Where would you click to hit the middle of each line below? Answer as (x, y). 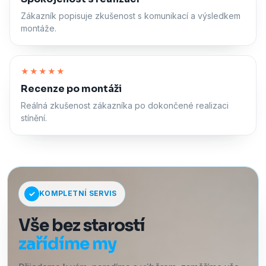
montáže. (39, 28)
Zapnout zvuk (215, 37)
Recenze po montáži (71, 88)
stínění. (34, 118)
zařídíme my (68, 243)
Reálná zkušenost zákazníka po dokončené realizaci (125, 105)
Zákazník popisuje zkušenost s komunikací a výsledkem (131, 15)
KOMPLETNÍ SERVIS (78, 194)
